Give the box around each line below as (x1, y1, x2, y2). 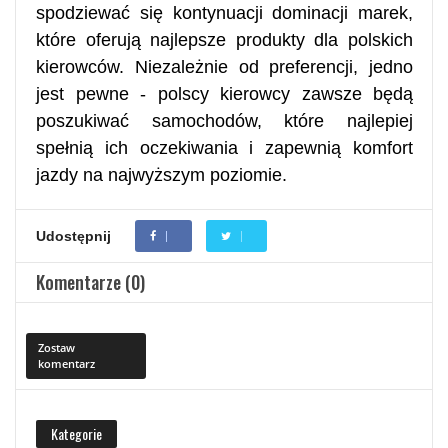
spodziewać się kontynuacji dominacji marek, (36, 2, 413, 23)
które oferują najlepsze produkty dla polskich (36, 29, 413, 50)
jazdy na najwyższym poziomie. (36, 164, 287, 185)
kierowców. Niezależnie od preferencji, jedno (36, 56, 413, 77)
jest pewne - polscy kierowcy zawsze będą (36, 83, 413, 104)
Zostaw (38, 339, 75, 355)
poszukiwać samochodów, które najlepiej (36, 110, 413, 131)
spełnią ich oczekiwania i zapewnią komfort (36, 137, 413, 158)
